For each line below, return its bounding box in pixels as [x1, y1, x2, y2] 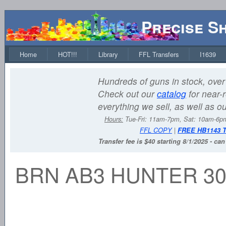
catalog [157, 87, 186, 100]
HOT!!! [58, 49, 77, 59]
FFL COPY [140, 126, 172, 135]
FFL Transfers [139, 49, 179, 59]
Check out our [98, 87, 157, 100]
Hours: [104, 115, 123, 124]
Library [98, 49, 118, 59]
